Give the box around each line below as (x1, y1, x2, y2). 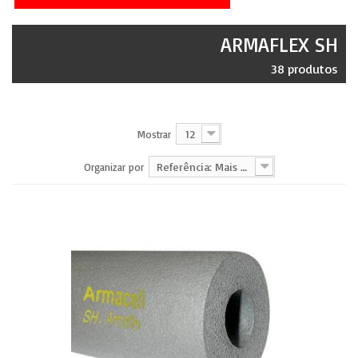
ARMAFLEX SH (221, 32, 338, 57)
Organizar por (83, 161, 144, 173)
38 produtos (271, 61, 338, 77)
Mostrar (137, 128, 171, 141)
